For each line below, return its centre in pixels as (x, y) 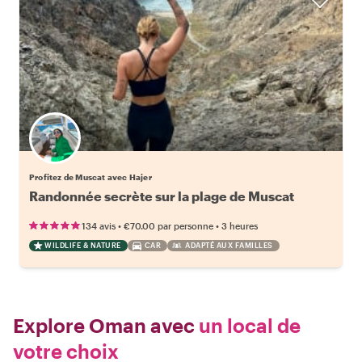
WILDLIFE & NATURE (83, 245)
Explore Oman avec (104, 325)
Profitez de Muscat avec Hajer (90, 177)
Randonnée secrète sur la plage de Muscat (162, 196)
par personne (185, 226)
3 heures (240, 226)
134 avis (99, 226)
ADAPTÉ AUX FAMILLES (229, 245)
